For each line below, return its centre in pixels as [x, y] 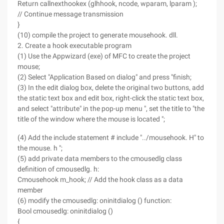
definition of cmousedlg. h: [58, 169]
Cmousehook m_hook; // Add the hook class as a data [100, 179]
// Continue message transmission [70, 14]
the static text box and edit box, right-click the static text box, [111, 98]
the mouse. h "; [40, 148]
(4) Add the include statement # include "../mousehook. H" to [111, 137]
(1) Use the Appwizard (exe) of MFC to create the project [104, 56]
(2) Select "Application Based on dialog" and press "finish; [104, 77]
